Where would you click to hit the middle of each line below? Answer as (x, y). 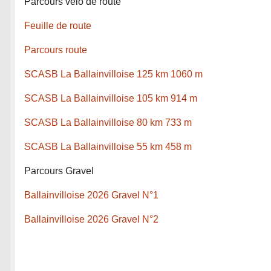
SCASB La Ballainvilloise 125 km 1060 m (113, 74)
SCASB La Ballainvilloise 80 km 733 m (108, 123)
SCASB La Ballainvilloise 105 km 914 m (111, 99)
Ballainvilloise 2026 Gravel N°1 (91, 195)
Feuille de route (58, 26)
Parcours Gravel (59, 171)
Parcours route (56, 50)
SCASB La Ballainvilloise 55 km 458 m (108, 147)
